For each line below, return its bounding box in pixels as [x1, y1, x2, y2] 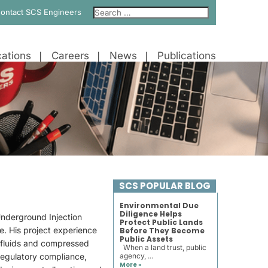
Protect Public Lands [119, 217, 203, 227]
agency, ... [119, 251, 153, 260]
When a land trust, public [119, 243, 206, 252]
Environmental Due [119, 200, 199, 211]
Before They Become [119, 226, 205, 236]
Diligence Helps [119, 209, 182, 219]
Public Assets [119, 234, 173, 244]
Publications [157, 50, 216, 62]
